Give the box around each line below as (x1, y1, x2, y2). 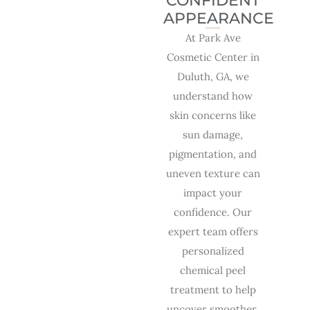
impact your (183, 186, 243, 200)
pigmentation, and (169, 147, 257, 161)
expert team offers (167, 225, 258, 239)
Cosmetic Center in (166, 51, 259, 64)
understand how (173, 89, 253, 103)
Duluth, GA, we (176, 70, 249, 84)
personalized (181, 244, 244, 258)
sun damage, (183, 128, 244, 142)
